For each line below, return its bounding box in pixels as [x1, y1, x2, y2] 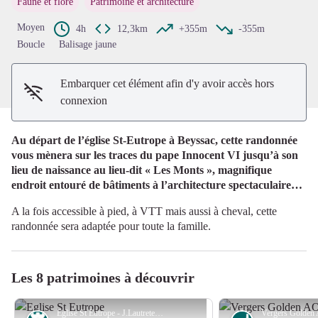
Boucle [17, 38, 45, 50]
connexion [60, 94, 108, 106]
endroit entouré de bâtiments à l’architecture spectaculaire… [11, 178, 302, 191]
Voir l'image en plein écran [158, 3, 278, 16]
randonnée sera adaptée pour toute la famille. [11, 219, 211, 232]
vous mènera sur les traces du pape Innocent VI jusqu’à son [11, 148, 298, 161]
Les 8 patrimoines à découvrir [11, 269, 194, 285]
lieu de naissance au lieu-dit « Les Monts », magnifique [11, 163, 272, 176]
